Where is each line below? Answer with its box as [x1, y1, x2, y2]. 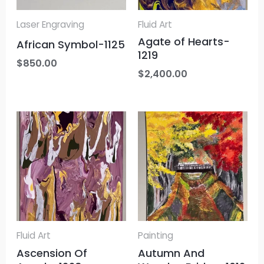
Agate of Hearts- [138, 34, 230, 49]
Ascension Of [16, 245, 88, 260]
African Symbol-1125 [16, 37, 126, 52]
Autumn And [138, 245, 204, 260]
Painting [138, 229, 173, 242]
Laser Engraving [16, 18, 85, 31]
